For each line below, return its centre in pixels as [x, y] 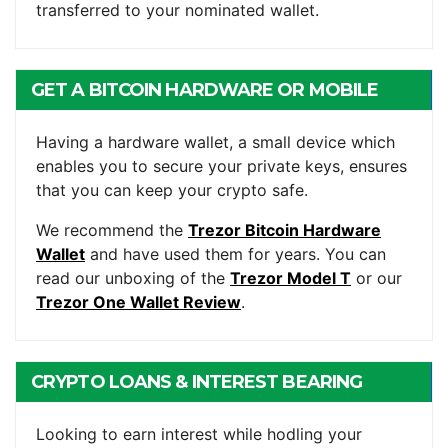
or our [376, 278]
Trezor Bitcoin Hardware [284, 230]
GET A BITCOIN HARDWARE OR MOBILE [205, 90]
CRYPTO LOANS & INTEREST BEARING [197, 382]
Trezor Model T [290, 278]
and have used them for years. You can [235, 254]
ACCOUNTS [80, 422]
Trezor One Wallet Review [138, 302]
